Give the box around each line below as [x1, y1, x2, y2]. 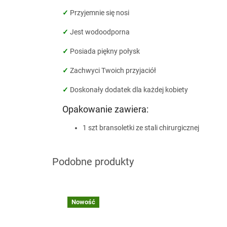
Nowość [71, 198, 95, 206]
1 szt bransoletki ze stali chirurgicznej [83, 124, 199, 132]
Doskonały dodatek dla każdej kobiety [68, 86, 188, 94]
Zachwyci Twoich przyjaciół [68, 66, 156, 75]
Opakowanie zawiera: [62, 104, 148, 115]
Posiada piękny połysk [68, 47, 140, 56]
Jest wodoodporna [68, 28, 130, 36]
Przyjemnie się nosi [68, 9, 129, 17]
